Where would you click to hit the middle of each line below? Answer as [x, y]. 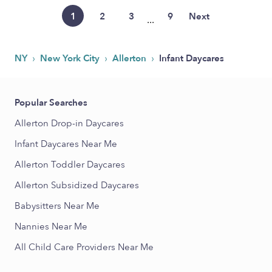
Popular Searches [51, 103]
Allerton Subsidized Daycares [77, 185]
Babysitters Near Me [57, 206]
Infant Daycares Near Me [66, 144]
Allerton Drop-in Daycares [69, 123]
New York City [71, 58]
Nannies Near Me [51, 226]
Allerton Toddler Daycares [70, 165]
